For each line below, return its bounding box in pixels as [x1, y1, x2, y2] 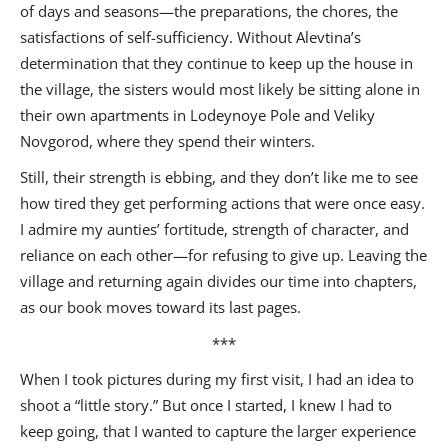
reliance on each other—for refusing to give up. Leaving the [20, 245, 427, 266]
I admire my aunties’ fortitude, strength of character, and [20, 219, 409, 240]
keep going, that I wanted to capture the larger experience [20, 421, 416, 442]
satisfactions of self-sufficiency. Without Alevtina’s [20, 27, 361, 48]
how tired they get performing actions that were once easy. [20, 193, 425, 214]
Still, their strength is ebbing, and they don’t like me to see [20, 167, 418, 188]
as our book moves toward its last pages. [20, 297, 301, 318]
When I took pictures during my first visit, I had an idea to [20, 369, 414, 390]
